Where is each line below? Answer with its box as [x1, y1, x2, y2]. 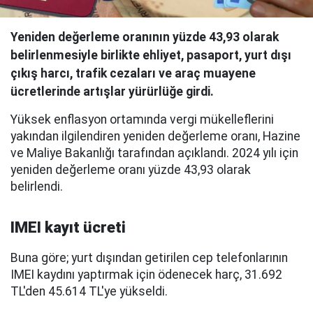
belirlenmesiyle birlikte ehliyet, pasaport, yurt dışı [10, 48, 291, 62]
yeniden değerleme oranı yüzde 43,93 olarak [10, 163, 251, 177]
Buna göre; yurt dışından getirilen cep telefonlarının [10, 251, 288, 265]
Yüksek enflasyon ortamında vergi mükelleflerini [10, 112, 274, 126]
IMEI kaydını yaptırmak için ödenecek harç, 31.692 [10, 268, 282, 282]
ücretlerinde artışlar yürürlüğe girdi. [10, 85, 214, 99]
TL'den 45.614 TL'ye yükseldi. [10, 284, 168, 298]
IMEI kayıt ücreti [10, 219, 126, 236]
